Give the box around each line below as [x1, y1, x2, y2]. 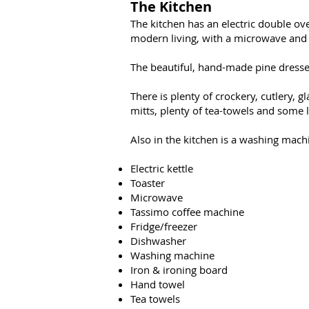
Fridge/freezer [130, 219, 197, 233]
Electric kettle [130, 161, 196, 175]
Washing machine [130, 248, 217, 262]
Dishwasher [130, 234, 189, 248]
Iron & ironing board [130, 263, 230, 277]
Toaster [130, 176, 165, 190]
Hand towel [130, 277, 185, 291]
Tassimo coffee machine [130, 205, 247, 219]
